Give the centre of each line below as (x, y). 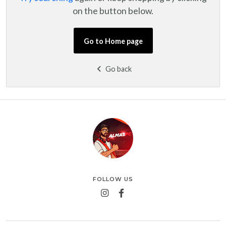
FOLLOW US (113, 179)
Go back (118, 69)
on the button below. (113, 11)
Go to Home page (113, 41)
